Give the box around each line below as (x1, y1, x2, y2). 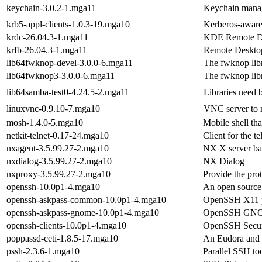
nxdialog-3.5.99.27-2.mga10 (6, 156, 112, 166)
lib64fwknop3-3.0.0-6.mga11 (6, 70, 115, 81)
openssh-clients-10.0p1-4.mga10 (6, 220, 126, 230)
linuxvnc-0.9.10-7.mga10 (6, 103, 100, 113)
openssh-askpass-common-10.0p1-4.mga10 (6, 194, 166, 205)
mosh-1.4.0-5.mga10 (6, 117, 83, 127)
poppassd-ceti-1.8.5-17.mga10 (6, 233, 118, 243)
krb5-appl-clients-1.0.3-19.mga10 (6, 19, 130, 29)
